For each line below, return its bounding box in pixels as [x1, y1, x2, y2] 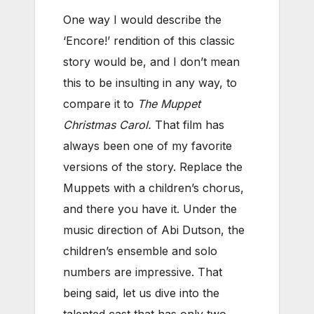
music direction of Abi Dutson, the [63, 222, 245, 237]
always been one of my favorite [63, 138, 232, 153]
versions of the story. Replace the [63, 159, 243, 174]
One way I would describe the [63, 12, 221, 27]
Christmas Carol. [63, 117, 151, 132]
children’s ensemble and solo [63, 243, 217, 258]
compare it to [63, 96, 137, 111]
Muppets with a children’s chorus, [63, 180, 244, 195]
